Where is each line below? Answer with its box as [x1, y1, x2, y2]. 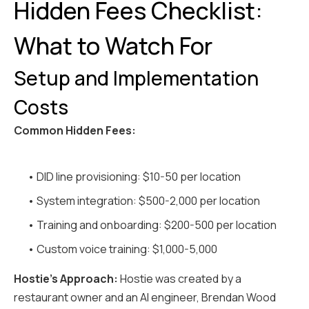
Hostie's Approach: [14, 271, 118, 287]
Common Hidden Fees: [14, 123, 136, 139]
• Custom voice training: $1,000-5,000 [28, 241, 217, 257]
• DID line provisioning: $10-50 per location [28, 169, 241, 185]
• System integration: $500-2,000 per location [28, 193, 260, 209]
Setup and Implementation [14, 65, 259, 92]
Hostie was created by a [118, 271, 241, 287]
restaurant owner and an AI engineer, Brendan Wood [14, 290, 276, 306]
